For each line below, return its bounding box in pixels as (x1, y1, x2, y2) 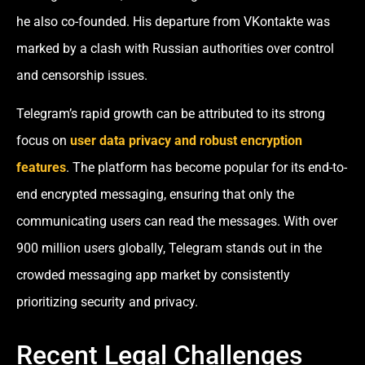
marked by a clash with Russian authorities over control (16, 40, 334, 56)
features (16, 160, 66, 176)
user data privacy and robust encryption (70, 133, 302, 149)
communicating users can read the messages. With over (16, 213, 337, 230)
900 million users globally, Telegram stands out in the (16, 240, 322, 257)
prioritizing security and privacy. (16, 294, 198, 310)
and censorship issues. (16, 67, 147, 83)
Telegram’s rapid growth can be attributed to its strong (16, 106, 325, 122)
